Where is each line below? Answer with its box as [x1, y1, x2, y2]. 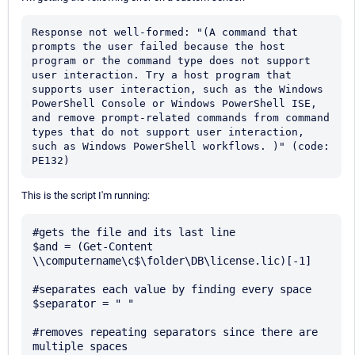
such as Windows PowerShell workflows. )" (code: [32, 140, 330, 153]
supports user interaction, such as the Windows [32, 83, 323, 96]
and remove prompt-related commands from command [32, 112, 330, 124]
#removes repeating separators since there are [32, 326, 318, 339]
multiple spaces [32, 340, 128, 353]
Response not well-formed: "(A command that [32, 26, 298, 39]
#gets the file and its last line [32, 226, 235, 239]
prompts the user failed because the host [32, 40, 285, 53]
